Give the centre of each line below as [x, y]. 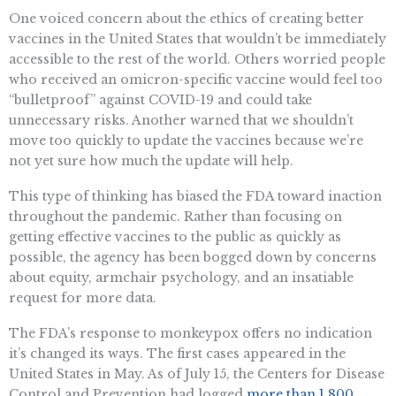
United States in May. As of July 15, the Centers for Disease [197, 373]
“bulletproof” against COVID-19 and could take [160, 99]
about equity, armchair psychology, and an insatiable [181, 277]
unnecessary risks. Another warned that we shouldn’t [181, 120]
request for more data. [83, 297]
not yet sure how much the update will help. [151, 160]
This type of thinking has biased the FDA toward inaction [195, 196]
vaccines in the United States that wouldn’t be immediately [198, 38]
